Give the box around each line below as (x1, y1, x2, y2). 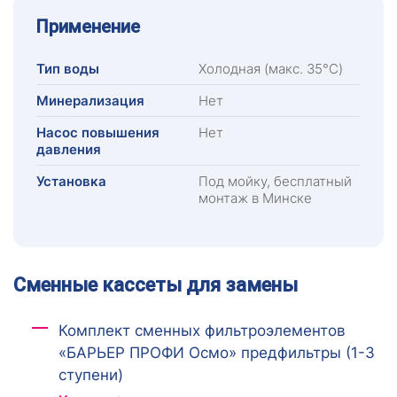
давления (36, 140, 101, 158)
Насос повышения (36, 123, 160, 141)
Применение (36, 15, 140, 37)
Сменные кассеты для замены (13, 273, 298, 296)
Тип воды (36, 59, 99, 77)
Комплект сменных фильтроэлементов (58, 321, 346, 339)
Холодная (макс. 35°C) (198, 59, 343, 77)
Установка (36, 172, 106, 190)
